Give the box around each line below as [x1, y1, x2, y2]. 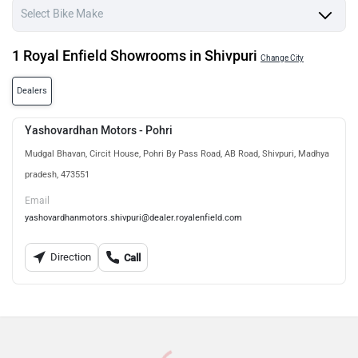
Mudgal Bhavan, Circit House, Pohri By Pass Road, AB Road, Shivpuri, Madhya [25, 149, 329, 159]
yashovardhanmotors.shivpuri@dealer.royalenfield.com [25, 213, 242, 223]
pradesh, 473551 [25, 169, 89, 180]
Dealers [17, 86, 47, 96]
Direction [50, 251, 91, 263]
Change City [261, 53, 304, 63]
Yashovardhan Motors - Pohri [25, 124, 173, 137]
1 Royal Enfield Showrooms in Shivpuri [12, 47, 257, 65]
